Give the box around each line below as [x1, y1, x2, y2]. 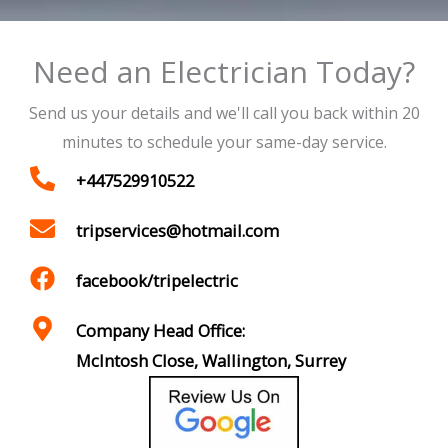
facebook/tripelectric [76, 268, 239, 292]
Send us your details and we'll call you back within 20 [28, 101, 420, 124]
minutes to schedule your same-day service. [61, 130, 387, 153]
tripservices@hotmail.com [76, 218, 280, 242]
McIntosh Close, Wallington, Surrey [76, 348, 347, 372]
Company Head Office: [76, 318, 246, 342]
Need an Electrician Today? [33, 50, 415, 92]
